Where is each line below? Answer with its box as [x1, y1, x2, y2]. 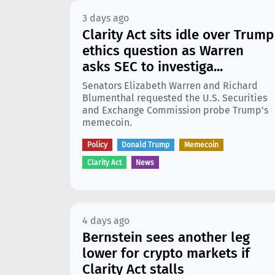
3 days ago [82, 12, 129, 24]
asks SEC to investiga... [82, 58, 223, 75]
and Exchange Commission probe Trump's [82, 104, 268, 116]
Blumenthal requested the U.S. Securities [82, 92, 267, 104]
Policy [87, 141, 107, 150]
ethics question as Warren [82, 42, 244, 59]
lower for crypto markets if [82, 245, 250, 261]
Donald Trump [122, 141, 170, 150]
